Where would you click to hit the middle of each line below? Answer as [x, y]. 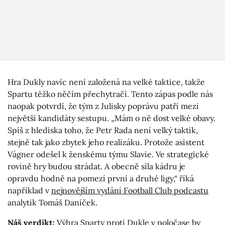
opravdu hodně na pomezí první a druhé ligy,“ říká [101, 179]
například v [29, 191]
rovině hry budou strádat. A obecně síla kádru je [96, 166]
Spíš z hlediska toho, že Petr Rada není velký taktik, [103, 130]
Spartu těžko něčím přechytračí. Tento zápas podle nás [110, 94]
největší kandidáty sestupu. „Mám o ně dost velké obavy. [111, 118]
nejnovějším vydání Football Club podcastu [130, 191]
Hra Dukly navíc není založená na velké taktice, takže [106, 82]
